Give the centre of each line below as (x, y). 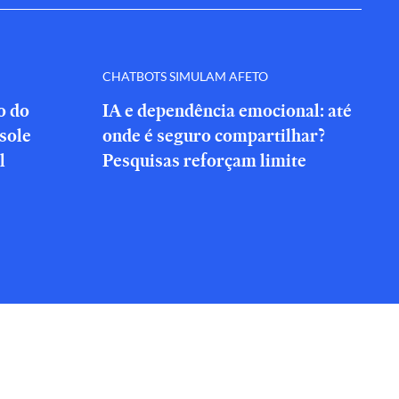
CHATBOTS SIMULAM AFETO (185, 76)
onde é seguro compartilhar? (214, 135)
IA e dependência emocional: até (227, 110)
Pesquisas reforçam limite (204, 160)
